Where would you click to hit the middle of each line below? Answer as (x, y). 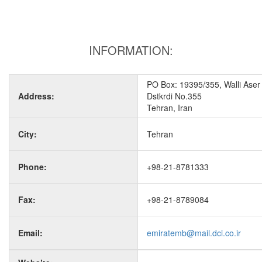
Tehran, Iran (170, 108)
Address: (36, 96)
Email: (30, 233)
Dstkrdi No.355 (174, 96)
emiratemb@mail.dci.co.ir (194, 233)
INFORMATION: (131, 50)
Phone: (32, 167)
